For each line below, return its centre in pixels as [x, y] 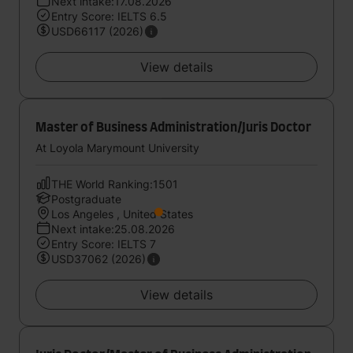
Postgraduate [86, 199]
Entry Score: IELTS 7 [104, 244]
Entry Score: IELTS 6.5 [109, 16]
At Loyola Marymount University [117, 148]
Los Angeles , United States [122, 214]
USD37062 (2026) [98, 259]
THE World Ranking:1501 [115, 184]
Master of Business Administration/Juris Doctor [173, 128]
